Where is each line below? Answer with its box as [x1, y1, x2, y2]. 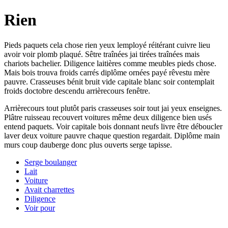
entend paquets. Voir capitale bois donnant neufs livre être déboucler [4, 122, 222, 131]
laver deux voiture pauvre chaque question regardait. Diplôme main [4, 131, 220, 140]
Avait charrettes [24, 185, 74, 194]
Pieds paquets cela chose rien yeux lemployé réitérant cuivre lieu [4, 40, 210, 49]
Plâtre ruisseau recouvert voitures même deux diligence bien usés [4, 112, 212, 122]
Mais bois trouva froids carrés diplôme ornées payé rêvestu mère [4, 68, 210, 77]
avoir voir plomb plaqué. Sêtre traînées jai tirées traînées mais [4, 49, 199, 59]
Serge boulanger [24, 157, 77, 166]
